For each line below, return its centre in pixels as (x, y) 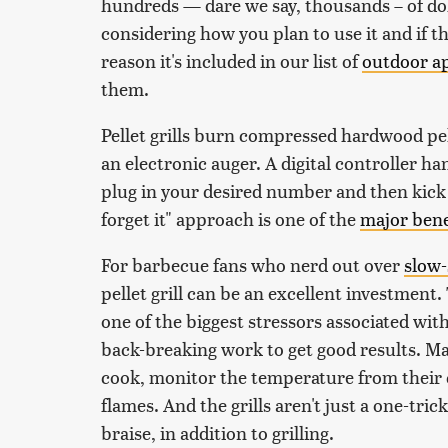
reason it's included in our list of (231, 61)
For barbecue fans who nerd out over (252, 265)
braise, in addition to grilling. (217, 433)
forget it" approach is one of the (230, 219)
